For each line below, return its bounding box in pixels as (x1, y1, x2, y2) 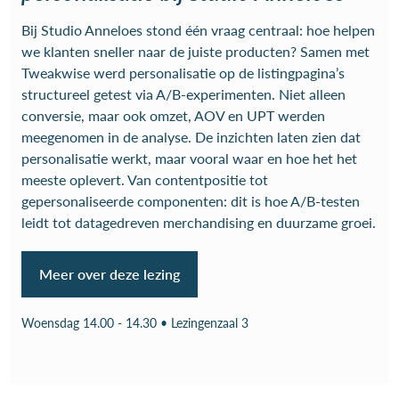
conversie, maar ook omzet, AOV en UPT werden (21, 105, 325, 126)
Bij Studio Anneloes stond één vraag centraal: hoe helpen (21, 20, 375, 40)
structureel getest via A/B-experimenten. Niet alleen (21, 84, 346, 104)
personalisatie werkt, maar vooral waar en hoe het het (21, 148, 357, 168)
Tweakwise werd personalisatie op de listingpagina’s (21, 62, 345, 83)
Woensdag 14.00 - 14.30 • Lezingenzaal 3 (21, 313, 248, 331)
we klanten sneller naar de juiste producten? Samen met (21, 41, 370, 61)
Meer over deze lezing (39, 264, 180, 284)
